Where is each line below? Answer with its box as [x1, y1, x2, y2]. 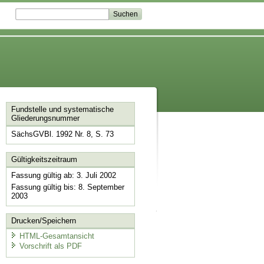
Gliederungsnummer [11, 114, 80, 123]
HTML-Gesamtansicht [19, 231, 94, 240]
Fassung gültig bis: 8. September [11, 182, 124, 192]
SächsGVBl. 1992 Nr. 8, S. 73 [11, 130, 114, 139]
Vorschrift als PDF [19, 242, 82, 251]
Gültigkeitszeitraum [11, 154, 77, 164]
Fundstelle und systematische [11, 105, 114, 114]
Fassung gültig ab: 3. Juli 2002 [11, 170, 116, 180]
